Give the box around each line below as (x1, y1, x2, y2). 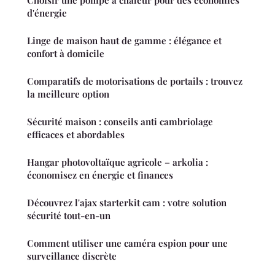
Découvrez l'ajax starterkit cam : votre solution (27, 196, 227, 209)
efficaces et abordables (27, 128, 125, 141)
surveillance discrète (27, 249, 117, 262)
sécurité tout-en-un (27, 209, 110, 222)
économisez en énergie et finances (27, 168, 173, 181)
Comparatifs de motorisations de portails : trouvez (27, 74, 242, 87)
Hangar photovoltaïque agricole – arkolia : (27, 155, 208, 168)
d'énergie (27, 6, 67, 19)
